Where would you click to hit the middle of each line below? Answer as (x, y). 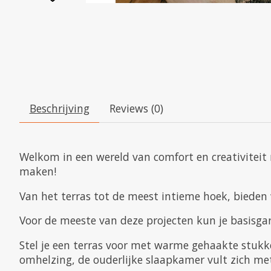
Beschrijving (59, 109)
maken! (38, 171)
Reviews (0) (136, 109)
